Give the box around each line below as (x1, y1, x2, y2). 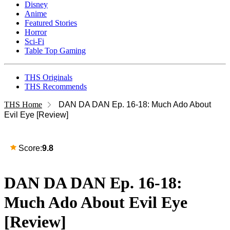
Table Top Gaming (25, 46, 86, 55)
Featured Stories (25, 18, 77, 27)
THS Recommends (25, 82, 87, 91)
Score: (18, 144, 42, 152)
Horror (25, 28, 47, 36)
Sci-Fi (25, 37, 44, 46)
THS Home (4, 100, 42, 109)
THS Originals (25, 73, 72, 82)
